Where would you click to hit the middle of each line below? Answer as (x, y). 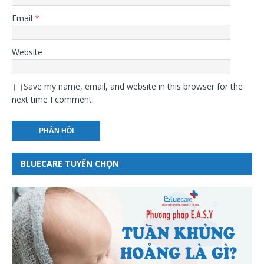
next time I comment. (53, 99)
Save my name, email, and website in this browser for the (133, 86)
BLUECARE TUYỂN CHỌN (70, 163)
